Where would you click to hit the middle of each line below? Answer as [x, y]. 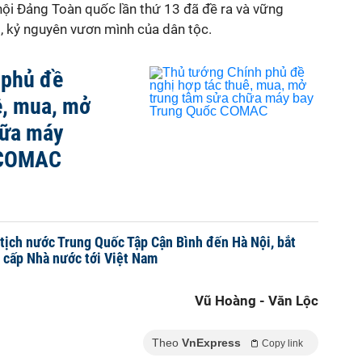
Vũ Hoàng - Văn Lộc [257, 301]
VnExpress [211, 343]
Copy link [282, 343]
